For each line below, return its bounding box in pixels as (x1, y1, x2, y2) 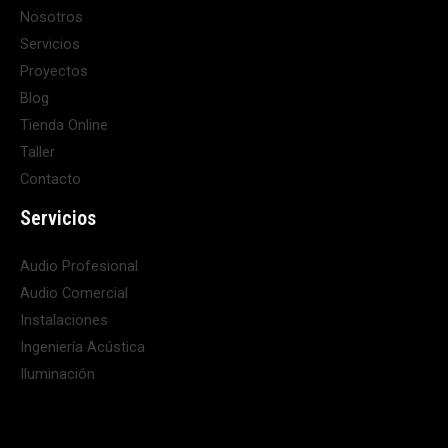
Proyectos (20, 62, 88, 81)
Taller (20, 143, 55, 162)
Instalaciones (20, 311, 108, 330)
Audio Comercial (20, 284, 128, 303)
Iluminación (20, 365, 95, 384)
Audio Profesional (20, 257, 138, 276)
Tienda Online (20, 116, 108, 135)
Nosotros (20, 8, 83, 27)
